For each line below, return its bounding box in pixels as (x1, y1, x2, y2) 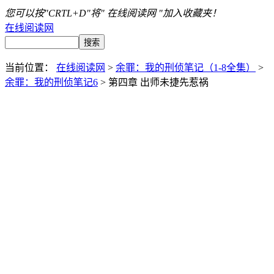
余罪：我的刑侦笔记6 (5, 77, 98, 87)
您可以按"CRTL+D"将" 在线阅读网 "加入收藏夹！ (5, 8, 221, 18)
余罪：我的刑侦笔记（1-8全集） (116, 62, 256, 73)
